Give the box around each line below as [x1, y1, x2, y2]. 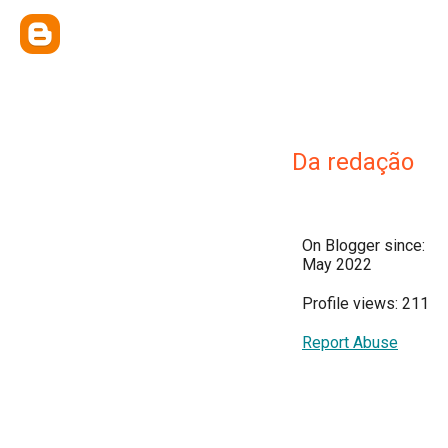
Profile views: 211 [302, 294, 429, 313]
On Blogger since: [302, 236, 425, 255]
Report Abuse [302, 333, 398, 352]
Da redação [292, 148, 414, 176]
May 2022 [302, 255, 372, 274]
